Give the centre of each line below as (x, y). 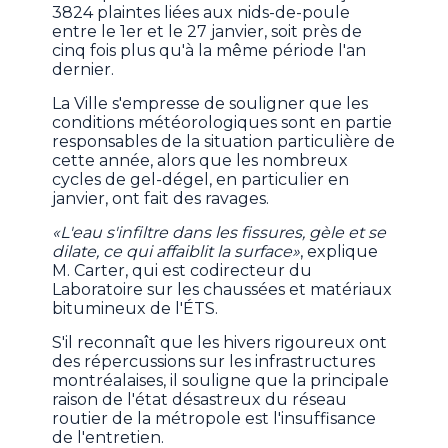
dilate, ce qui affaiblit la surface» (176, 252)
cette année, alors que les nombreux (200, 161)
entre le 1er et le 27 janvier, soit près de (207, 32)
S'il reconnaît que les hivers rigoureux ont (220, 343)
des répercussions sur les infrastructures (214, 362)
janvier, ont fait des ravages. (161, 199)
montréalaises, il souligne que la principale (221, 381)
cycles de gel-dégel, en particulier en (201, 180)
